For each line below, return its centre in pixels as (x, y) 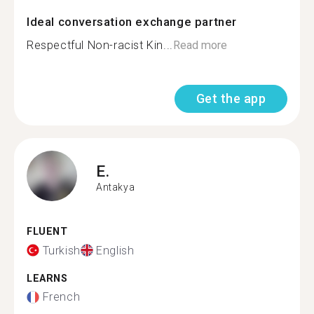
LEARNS (47, 278)
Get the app (231, 98)
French (61, 297)
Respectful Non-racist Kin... (100, 45)
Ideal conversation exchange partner (132, 22)
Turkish (61, 250)
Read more (200, 45)
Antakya (116, 187)
